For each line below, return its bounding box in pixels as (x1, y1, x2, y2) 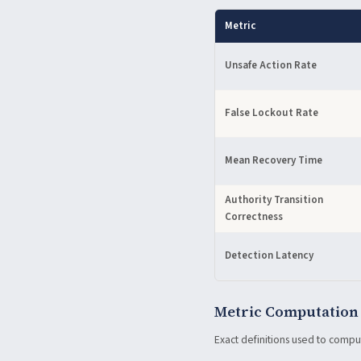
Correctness (225, 210, 283, 224)
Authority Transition (225, 193, 323, 207)
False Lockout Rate (225, 106, 318, 120)
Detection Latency (225, 248, 313, 263)
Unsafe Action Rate (225, 58, 317, 73)
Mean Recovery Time (225, 153, 322, 168)
